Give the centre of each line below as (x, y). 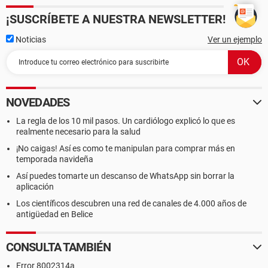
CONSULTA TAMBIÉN (58, 247)
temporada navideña (55, 159)
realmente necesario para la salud (78, 132)
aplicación (35, 187)
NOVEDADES (38, 102)
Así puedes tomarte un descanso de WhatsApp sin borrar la (125, 176)
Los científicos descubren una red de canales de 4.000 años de (131, 203)
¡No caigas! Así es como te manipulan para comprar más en (126, 148)
